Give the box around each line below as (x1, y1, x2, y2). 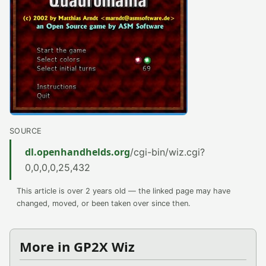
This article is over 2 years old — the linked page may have (17, 186, 230, 195)
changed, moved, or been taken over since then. (17, 199, 191, 208)
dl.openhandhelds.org (25, 145, 130, 159)
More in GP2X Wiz (20, 237, 135, 255)
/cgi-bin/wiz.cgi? (130, 146, 205, 158)
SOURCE (9, 126, 42, 135)
